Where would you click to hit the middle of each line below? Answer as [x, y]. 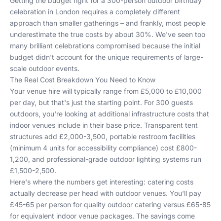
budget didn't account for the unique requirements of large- [107, 57]
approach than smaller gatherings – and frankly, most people [108, 23]
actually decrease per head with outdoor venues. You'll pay [106, 193]
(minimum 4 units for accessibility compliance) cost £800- [103, 148]
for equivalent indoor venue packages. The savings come [102, 216]
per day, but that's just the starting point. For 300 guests [101, 102]
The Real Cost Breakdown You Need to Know [83, 80]
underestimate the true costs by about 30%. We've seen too [108, 34]
